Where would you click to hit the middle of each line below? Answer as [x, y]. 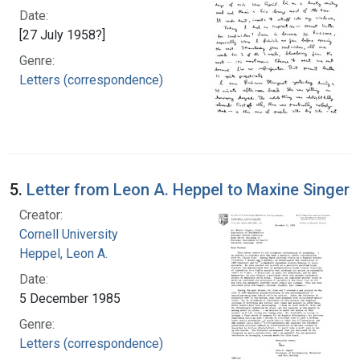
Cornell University [69, 234]
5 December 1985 [70, 298]
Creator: [41, 215]
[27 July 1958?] [62, 35]
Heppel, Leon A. [63, 253]
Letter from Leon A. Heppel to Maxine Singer [188, 189]
